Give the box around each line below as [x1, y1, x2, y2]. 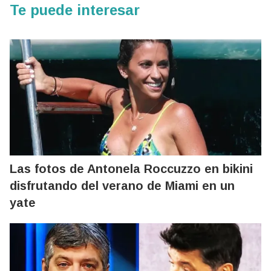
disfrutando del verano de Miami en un [10, 178, 235, 192]
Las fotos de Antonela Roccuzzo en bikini [10, 162, 253, 175]
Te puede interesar [10, 1, 140, 18]
